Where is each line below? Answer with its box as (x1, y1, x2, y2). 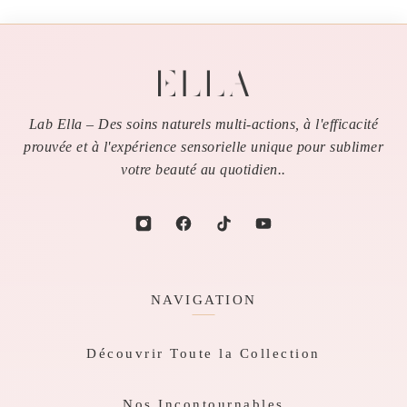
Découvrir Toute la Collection (86, 346, 321, 362)
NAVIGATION (150, 293, 257, 308)
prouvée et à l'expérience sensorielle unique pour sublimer (24, 139, 383, 155)
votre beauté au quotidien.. (121, 162, 286, 178)
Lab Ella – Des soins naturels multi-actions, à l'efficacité (28, 116, 379, 133)
